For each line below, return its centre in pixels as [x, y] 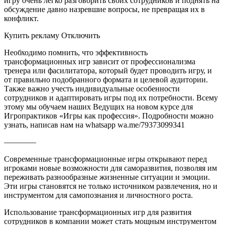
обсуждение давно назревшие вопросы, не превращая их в [104, 10]
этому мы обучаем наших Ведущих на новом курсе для [98, 107]
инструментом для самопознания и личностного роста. [98, 195]
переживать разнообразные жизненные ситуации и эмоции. [107, 177]
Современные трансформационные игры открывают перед [105, 159]
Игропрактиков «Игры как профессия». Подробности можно [109, 116]
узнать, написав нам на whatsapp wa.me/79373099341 [94, 125]
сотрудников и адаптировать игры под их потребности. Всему [111, 98]
